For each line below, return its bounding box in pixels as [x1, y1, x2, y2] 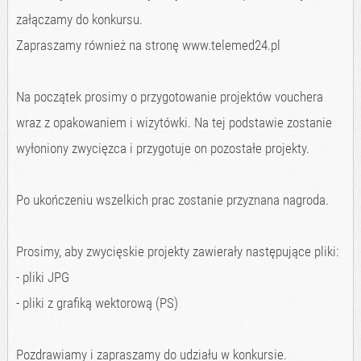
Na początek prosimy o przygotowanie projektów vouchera [15, 89, 323, 106]
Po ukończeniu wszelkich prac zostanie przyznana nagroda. [15, 192, 329, 209]
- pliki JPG [15, 269, 69, 286]
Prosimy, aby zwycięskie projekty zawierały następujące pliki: [15, 243, 338, 260]
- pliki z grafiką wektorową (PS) [15, 295, 178, 312]
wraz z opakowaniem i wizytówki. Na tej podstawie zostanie [15, 114, 332, 131]
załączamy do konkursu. [15, 11, 143, 28]
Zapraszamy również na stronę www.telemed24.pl [15, 37, 280, 54]
